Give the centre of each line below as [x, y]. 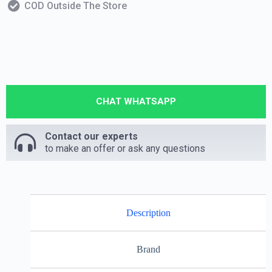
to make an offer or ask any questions [125, 148]
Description [148, 212]
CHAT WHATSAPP [136, 101]
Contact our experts [91, 136]
